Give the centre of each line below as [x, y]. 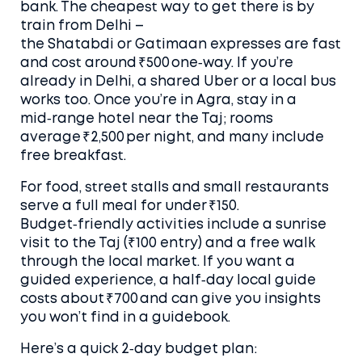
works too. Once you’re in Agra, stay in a [158, 101]
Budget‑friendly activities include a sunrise [173, 225]
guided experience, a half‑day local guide [168, 281]
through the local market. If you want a [158, 262]
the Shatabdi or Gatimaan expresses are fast [181, 45]
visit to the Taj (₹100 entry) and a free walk [168, 244]
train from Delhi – [82, 26]
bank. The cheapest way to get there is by [167, 8]
